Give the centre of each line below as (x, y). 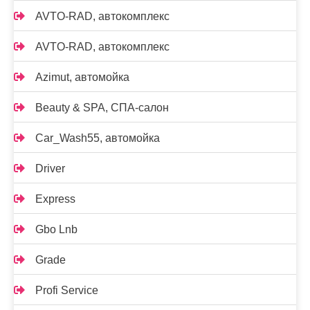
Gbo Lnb (56, 229)
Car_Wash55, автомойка (98, 138)
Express (55, 199)
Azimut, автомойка (82, 77)
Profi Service (67, 290)
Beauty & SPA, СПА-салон (102, 108)
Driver (50, 168)
